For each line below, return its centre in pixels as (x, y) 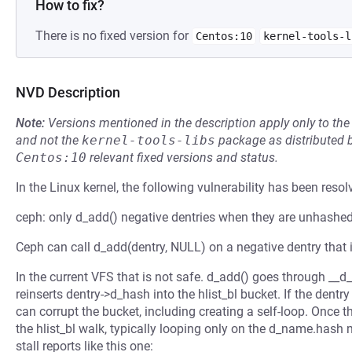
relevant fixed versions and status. (182, 158)
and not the (49, 140)
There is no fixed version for (114, 36)
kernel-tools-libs (148, 140)
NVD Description (68, 92)
